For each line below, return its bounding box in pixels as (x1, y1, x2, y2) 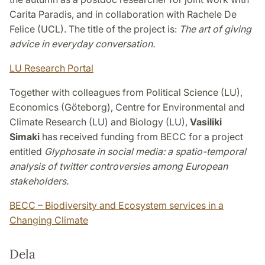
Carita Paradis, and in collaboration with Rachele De (9, 8, 237, 20)
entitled (9, 145, 42, 157)
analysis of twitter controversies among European (9, 160, 228, 172)
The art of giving (179, 22, 251, 35)
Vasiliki (190, 115, 222, 128)
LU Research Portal (9, 62, 93, 74)
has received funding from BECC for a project (40, 130, 243, 143)
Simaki (9, 130, 40, 143)
